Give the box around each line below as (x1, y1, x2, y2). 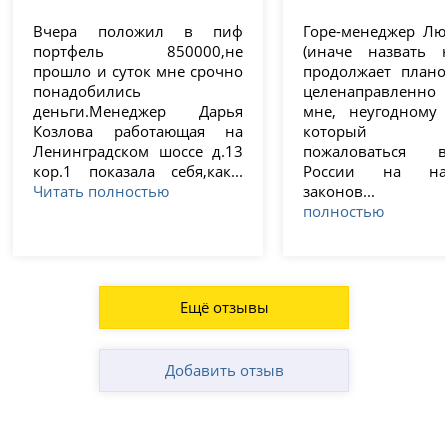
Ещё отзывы (179, 296, 269, 317)
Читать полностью (33, 180, 170, 201)
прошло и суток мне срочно (33, 60, 244, 81)
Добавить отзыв (164, 359, 284, 380)
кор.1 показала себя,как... (33, 160, 244, 181)
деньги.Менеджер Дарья (33, 100, 244, 121)
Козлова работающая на (33, 120, 244, 141)
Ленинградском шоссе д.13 (33, 140, 244, 161)
